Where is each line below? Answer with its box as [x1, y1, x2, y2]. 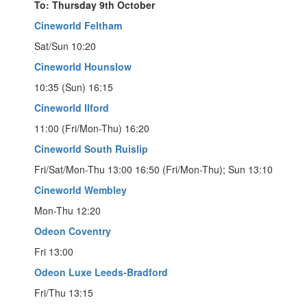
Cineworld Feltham [34, 18, 122, 32]
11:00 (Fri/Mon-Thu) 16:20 [34, 121, 149, 135]
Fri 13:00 [34, 244, 73, 258]
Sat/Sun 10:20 [34, 38, 96, 53]
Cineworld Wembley [34, 182, 127, 197]
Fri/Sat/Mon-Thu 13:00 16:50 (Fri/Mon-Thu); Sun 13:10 [34, 162, 273, 176]
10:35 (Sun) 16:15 [34, 79, 113, 94]
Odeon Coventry [34, 223, 111, 238]
